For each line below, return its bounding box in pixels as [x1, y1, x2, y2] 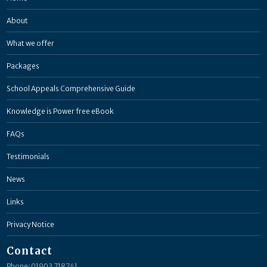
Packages [7, 61, 39, 70]
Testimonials [7, 151, 49, 161]
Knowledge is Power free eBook [7, 106, 114, 116]
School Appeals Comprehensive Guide [7, 83, 135, 93]
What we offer [7, 38, 54, 48]
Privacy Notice [7, 219, 54, 229]
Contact [7, 244, 52, 257]
